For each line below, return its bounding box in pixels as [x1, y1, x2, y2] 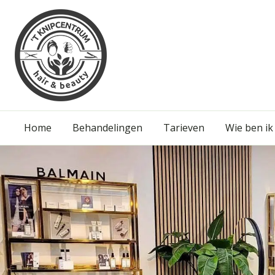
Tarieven [163, 121, 204, 134]
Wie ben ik [225, 121, 273, 134]
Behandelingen [72, 121, 142, 134]
